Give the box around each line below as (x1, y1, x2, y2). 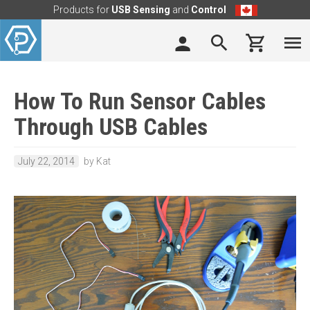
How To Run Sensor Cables (14, 87, 266, 115)
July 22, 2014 (18, 156, 75, 167)
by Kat (84, 156, 111, 167)
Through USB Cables (14, 113, 208, 140)
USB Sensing (111, 4, 170, 15)
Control (190, 4, 226, 15)
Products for (53, 4, 111, 15)
